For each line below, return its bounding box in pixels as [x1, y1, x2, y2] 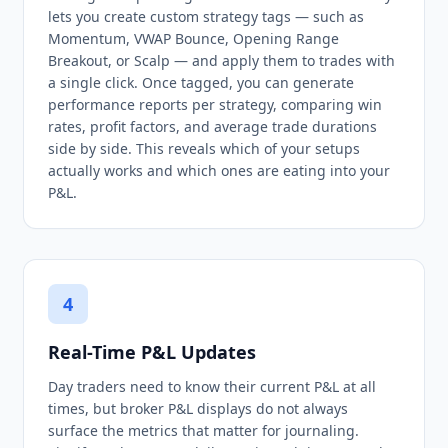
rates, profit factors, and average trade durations [48, 117, 377, 136]
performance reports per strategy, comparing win [48, 95, 382, 114]
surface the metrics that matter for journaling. [48, 421, 359, 440]
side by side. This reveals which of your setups [48, 139, 360, 158]
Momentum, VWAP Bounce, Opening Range [48, 29, 339, 48]
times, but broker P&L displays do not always [48, 399, 348, 418]
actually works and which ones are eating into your [48, 161, 390, 180]
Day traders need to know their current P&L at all [48, 377, 376, 396]
